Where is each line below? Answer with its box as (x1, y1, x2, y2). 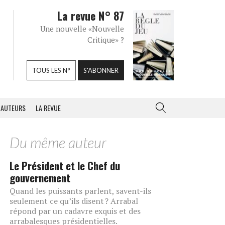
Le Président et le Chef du (10, 158, 120, 173)
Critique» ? (87, 35, 124, 45)
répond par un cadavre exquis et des (10, 205, 141, 216)
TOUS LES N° (32, 66, 70, 74)
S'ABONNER (83, 66, 119, 74)
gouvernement (10, 170, 70, 185)
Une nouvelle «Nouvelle (40, 24, 124, 34)
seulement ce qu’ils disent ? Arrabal (10, 195, 138, 206)
